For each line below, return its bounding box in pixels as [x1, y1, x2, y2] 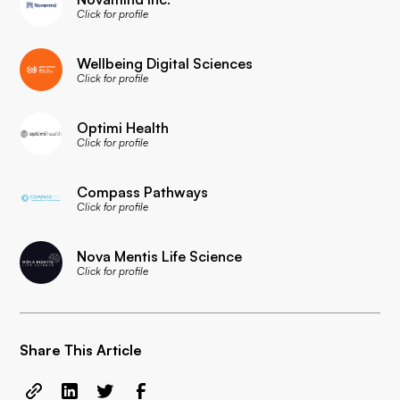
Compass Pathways [77, 182, 209, 201]
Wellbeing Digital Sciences [77, 54, 254, 72]
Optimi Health [77, 118, 170, 137]
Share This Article [20, 341, 143, 359]
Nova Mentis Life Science [77, 246, 243, 265]
